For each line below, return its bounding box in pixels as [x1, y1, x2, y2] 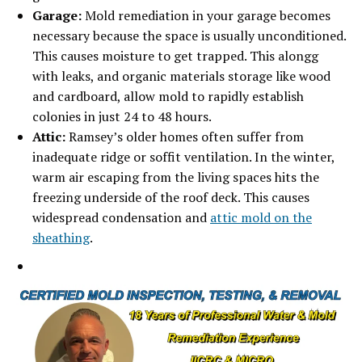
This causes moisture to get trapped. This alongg [32, 47, 318, 65]
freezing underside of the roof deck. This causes [32, 188, 309, 207]
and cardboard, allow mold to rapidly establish [32, 87, 304, 106]
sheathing [32, 229, 90, 247]
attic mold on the [210, 208, 312, 227]
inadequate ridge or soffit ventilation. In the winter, [32, 148, 335, 166]
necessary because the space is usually [32, 27, 258, 45]
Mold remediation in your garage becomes [85, 6, 330, 25]
